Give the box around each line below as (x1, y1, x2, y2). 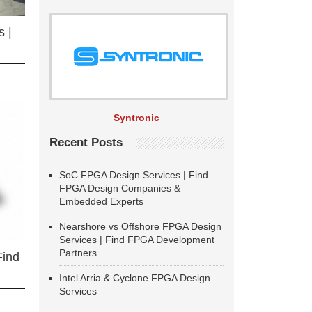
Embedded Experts (59, 196, 143, 207)
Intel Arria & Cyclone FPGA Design (59, 272, 210, 283)
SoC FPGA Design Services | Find (59, 169, 208, 180)
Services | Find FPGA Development (59, 234, 214, 245)
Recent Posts (49, 136, 123, 149)
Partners (59, 247, 97, 258)
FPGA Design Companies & (59, 182, 180, 194)
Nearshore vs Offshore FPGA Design (59, 221, 221, 232)
